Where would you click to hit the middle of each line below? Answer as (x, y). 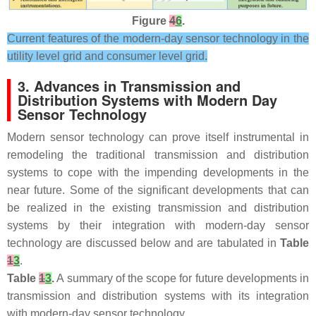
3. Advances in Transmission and (129, 86)
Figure (150, 21)
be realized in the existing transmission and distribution (158, 208)
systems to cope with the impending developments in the (158, 173)
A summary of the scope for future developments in (182, 279)
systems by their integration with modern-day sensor (158, 226)
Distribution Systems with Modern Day (147, 100)
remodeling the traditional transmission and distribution (158, 155)
